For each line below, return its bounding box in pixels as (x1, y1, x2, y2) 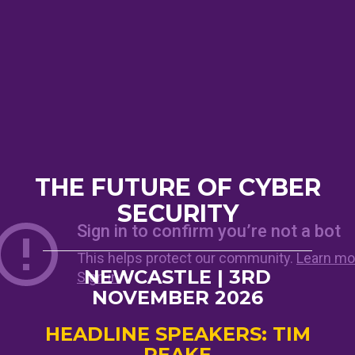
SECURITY (116, 199, 239, 229)
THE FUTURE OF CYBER (34, 173, 321, 203)
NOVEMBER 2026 (92, 286, 263, 310)
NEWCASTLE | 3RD (84, 265, 271, 289)
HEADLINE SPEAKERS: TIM (44, 323, 311, 346)
